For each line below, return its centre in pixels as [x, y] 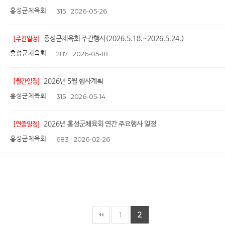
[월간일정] [26, 82]
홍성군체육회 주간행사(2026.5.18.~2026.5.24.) [114, 39]
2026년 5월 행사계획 [73, 81]
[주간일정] [26, 39]
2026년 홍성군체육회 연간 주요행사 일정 [100, 124]
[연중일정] [26, 124]
